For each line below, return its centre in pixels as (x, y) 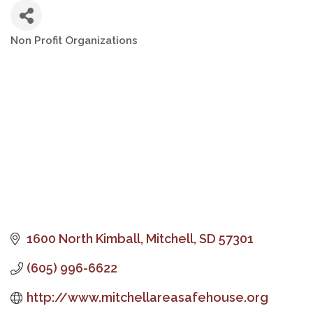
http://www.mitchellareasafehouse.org (147, 298)
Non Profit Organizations (74, 41)
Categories (46, 52)
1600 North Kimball (83, 239)
